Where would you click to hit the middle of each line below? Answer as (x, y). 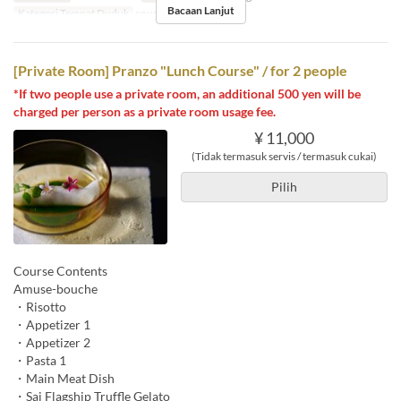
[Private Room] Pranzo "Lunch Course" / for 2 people (180, 70)
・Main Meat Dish (64, 379)
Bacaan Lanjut (200, 10)
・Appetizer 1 (52, 325)
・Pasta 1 (40, 361)
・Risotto (40, 307)
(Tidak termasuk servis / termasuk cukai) (284, 156)
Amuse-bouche (55, 289)
